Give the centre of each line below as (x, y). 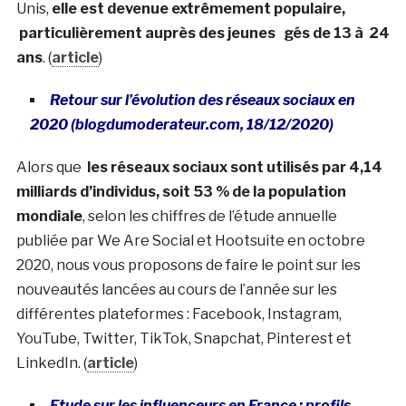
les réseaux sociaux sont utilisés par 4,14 (234, 167)
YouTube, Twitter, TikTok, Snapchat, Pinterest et (184, 338)
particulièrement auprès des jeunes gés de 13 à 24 (203, 33)
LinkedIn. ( (51, 362)
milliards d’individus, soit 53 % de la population (181, 191)
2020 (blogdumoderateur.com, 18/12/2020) (181, 124)
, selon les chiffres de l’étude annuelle (209, 216)
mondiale (49, 216)
